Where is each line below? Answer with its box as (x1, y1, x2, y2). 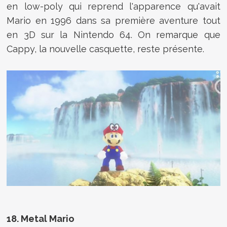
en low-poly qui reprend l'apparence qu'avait (7, 1, 220, 12)
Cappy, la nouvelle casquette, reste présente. (7, 44, 205, 55)
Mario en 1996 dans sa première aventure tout (7, 15, 220, 26)
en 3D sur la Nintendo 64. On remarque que (7, 29, 220, 41)
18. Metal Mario (7, 213, 75, 224)
